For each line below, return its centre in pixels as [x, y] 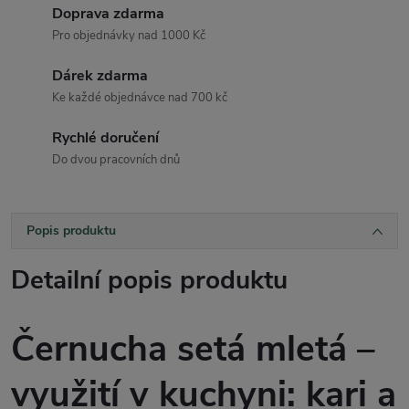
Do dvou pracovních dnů [116, 160]
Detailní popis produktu [149, 281]
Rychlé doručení [105, 138]
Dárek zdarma [100, 76]
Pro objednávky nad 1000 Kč [129, 36]
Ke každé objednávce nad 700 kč [140, 98]
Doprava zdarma [108, 14]
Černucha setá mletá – [193, 349]
